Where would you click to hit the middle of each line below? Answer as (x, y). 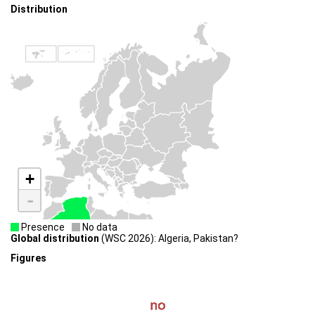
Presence (42, 227)
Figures (28, 258)
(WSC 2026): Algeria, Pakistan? (169, 238)
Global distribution (55, 238)
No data (99, 227)
